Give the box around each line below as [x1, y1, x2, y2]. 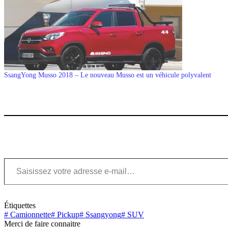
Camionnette [8, 210, 51, 219]
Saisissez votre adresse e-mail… [4, 153, 25, 162]
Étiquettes [4, 201, 36, 210]
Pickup [55, 210, 79, 219]
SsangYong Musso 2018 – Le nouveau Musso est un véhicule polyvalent [4, 71, 211, 79]
